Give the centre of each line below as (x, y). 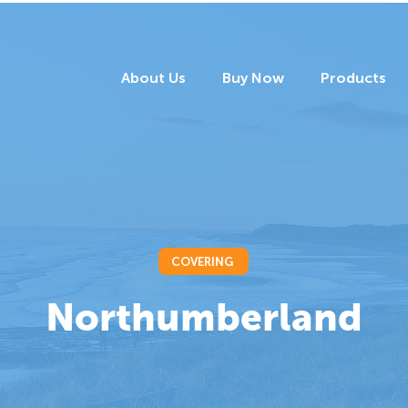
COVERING (202, 261)
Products (353, 78)
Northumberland (204, 318)
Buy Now (253, 78)
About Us (153, 78)
